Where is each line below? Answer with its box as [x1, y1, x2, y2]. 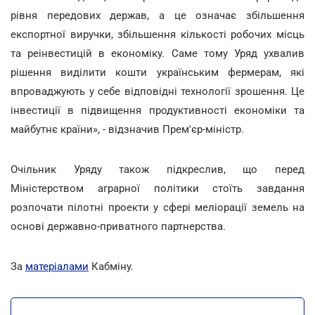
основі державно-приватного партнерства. [11, 219, 226, 233]
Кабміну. [89, 259, 134, 273]
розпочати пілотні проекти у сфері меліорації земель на [11, 200, 304, 214]
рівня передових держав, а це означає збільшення [11, 8, 304, 22]
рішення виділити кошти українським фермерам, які [11, 65, 304, 79]
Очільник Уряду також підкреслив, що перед [11, 162, 304, 176]
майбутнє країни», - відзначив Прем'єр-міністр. [11, 122, 244, 136]
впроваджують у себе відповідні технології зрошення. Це [11, 84, 304, 98]
